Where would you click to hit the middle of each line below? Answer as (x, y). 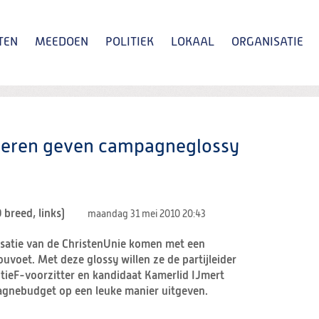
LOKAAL (193, 42)
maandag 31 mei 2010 (135, 215)
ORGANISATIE (267, 42)
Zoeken (218, 126)
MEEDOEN (62, 42)
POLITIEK (130, 42)
